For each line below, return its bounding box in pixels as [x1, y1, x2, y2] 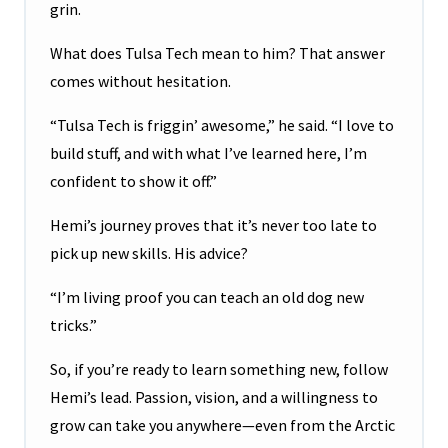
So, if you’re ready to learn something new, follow [50, 359, 388, 380]
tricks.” [50, 315, 97, 336]
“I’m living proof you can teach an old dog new [50, 287, 364, 308]
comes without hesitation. [50, 71, 231, 92]
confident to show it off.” [50, 171, 217, 192]
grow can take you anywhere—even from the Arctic [50, 415, 395, 436]
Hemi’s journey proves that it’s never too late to [50, 215, 377, 236]
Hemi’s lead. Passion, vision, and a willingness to [50, 387, 378, 408]
